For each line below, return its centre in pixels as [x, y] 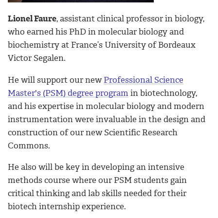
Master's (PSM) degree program [68, 93]
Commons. [29, 145]
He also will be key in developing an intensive [96, 167]
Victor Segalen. [37, 58]
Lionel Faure [32, 18]
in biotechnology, [163, 93]
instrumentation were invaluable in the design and [107, 119]
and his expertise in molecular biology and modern [106, 106]
